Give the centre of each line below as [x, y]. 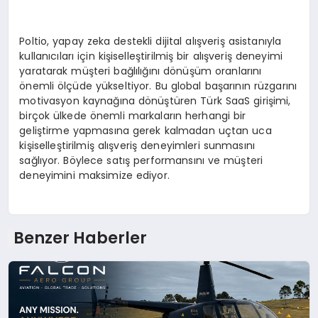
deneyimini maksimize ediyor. [94, 176]
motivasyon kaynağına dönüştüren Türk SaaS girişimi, [155, 101]
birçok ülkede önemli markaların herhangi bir [133, 116]
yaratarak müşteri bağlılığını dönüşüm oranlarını [141, 71]
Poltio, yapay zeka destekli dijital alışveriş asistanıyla [150, 42]
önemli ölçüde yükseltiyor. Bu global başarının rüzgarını [158, 86]
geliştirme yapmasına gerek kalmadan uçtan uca [146, 131]
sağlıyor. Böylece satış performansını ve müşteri [141, 161]
